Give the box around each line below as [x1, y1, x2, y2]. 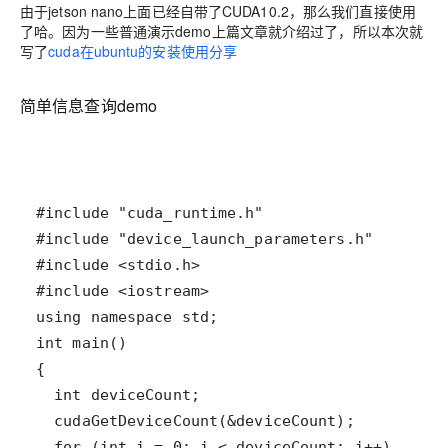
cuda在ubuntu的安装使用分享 [48, 41, 238, 61]
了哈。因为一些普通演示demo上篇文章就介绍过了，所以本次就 [20, 21, 424, 41]
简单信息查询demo [20, 94, 158, 117]
